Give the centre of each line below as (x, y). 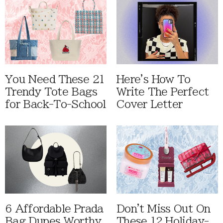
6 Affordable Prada (54, 209)
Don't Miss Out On (164, 209)
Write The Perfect (163, 92)
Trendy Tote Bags (51, 92)
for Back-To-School (56, 105)
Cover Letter (150, 105)
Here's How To (154, 80)
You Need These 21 (55, 80)
